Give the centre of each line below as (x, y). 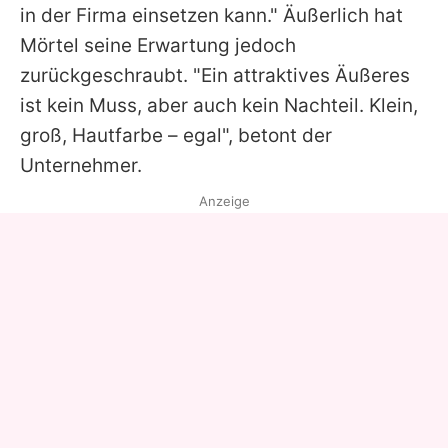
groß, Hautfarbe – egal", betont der (176, 135)
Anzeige (224, 200)
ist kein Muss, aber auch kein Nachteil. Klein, (219, 105)
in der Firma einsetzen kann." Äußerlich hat (211, 15)
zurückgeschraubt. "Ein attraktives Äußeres (215, 75)
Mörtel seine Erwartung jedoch (158, 45)
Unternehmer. (81, 165)
